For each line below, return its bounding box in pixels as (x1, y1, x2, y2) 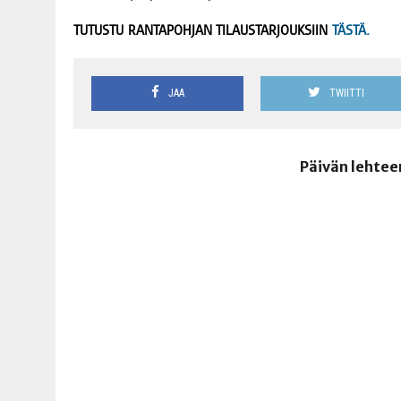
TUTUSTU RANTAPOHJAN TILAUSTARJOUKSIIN (73, 21, 328, 38)
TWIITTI (329, 86, 365, 99)
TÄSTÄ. (332, 21, 370, 38)
